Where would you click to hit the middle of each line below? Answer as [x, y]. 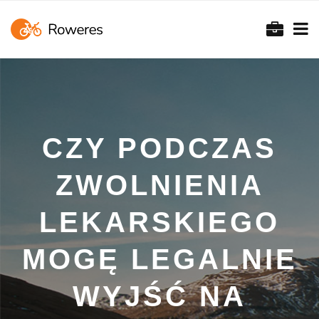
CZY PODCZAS [159, 148]
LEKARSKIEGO [159, 222]
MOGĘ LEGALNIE [159, 259]
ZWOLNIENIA [159, 185]
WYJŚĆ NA [159, 296]
